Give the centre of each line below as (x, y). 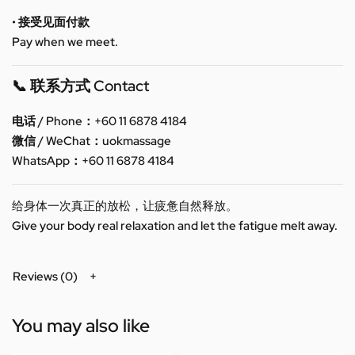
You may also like (81, 326)
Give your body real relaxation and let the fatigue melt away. (175, 225)
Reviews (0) (45, 276)
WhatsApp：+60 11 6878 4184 (93, 160)
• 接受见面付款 (51, 23)
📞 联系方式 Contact (80, 86)
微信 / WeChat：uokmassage (92, 141)
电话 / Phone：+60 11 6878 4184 (99, 121)
